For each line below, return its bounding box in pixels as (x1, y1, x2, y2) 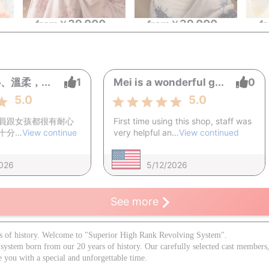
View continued (179, 127, 240, 138)
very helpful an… (113, 127, 180, 138)
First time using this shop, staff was (113, 115, 252, 126)
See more (110, 195, 159, 208)
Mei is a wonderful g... (113, 76, 225, 88)
